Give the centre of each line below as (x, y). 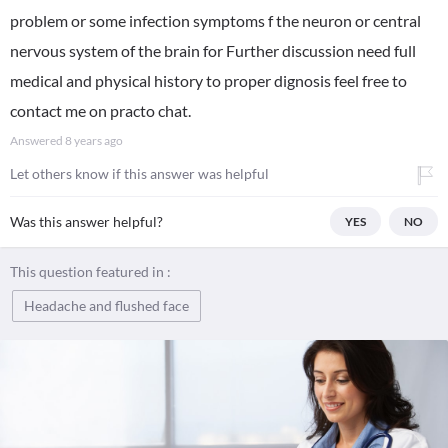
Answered (37, 140)
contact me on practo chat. (100, 110)
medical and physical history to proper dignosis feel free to (208, 80)
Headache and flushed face (106, 305)
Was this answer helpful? (86, 221)
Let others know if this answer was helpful (139, 173)
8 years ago (94, 140)
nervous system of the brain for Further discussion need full (213, 50)
